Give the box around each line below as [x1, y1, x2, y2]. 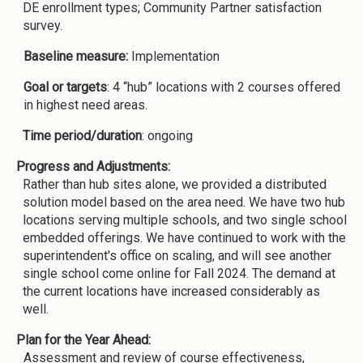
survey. [23, 17, 63, 33]
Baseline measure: [23, 48, 129, 64]
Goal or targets [23, 79, 107, 95]
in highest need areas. [23, 96, 147, 113]
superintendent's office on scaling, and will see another [23, 247, 331, 263]
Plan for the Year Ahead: [16, 331, 154, 348]
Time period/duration [23, 127, 142, 143]
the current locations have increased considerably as [23, 283, 320, 299]
